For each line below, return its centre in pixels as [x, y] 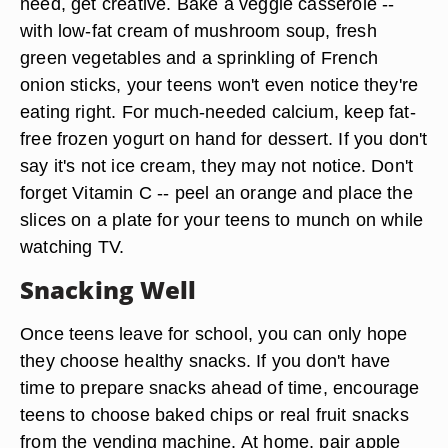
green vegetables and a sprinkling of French [199, 57]
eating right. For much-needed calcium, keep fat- [218, 111]
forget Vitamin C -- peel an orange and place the [216, 192]
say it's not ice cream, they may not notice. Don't [217, 165]
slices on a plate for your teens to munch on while [222, 219]
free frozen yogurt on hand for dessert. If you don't [224, 138]
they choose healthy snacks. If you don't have [205, 360]
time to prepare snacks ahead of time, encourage [220, 387]
